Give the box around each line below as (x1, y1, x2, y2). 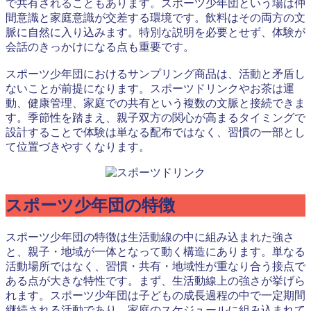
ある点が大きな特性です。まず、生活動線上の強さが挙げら (6, 274, 305, 287)
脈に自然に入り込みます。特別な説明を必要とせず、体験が (6, 26, 305, 39)
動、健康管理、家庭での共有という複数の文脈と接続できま (6, 97, 305, 110)
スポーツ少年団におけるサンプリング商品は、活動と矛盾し (6, 68, 305, 81)
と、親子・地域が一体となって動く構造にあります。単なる (6, 245, 305, 258)
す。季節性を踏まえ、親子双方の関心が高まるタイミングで (6, 112, 305, 124)
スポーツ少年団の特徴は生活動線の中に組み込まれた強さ (6, 230, 294, 243)
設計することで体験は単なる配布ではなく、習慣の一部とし (6, 126, 305, 139)
